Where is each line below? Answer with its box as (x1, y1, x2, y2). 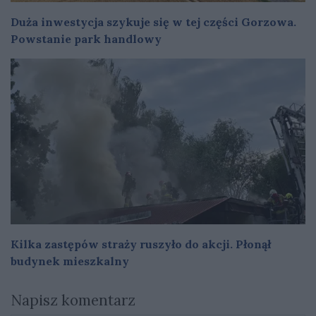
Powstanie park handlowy (11, 31, 162, 46)
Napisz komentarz (11, 290, 135, 310)
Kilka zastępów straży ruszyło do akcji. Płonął (11, 236, 271, 251)
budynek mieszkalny (11, 253, 129, 268)
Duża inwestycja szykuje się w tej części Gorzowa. (11, 14, 296, 29)
